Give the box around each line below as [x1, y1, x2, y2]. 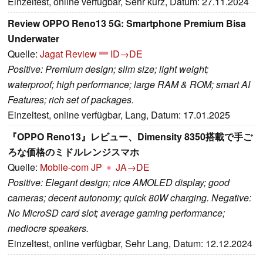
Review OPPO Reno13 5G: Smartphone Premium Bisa [8, 16, 246, 30]
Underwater [8, 31, 59, 45]
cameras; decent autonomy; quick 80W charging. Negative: [8, 190, 251, 204]
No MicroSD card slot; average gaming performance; [8, 205, 225, 220]
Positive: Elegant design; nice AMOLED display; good [8, 175, 230, 189]
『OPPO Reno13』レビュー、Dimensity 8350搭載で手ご [8, 129, 252, 143]
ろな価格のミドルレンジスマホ [8, 144, 139, 159]
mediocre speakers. [8, 221, 89, 235]
